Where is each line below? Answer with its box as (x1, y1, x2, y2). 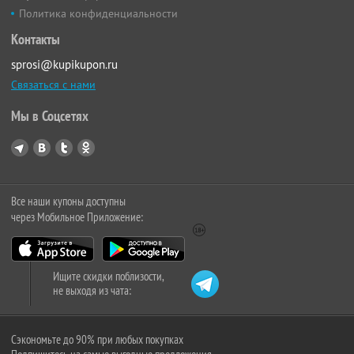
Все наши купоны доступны (11, 194, 126, 209)
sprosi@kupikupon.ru (11, 57, 118, 73)
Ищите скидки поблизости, (53, 269, 164, 284)
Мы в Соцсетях (11, 107, 88, 126)
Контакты (11, 30, 60, 49)
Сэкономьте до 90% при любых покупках (11, 332, 183, 348)
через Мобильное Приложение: (11, 209, 143, 225)
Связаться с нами (11, 77, 96, 92)
